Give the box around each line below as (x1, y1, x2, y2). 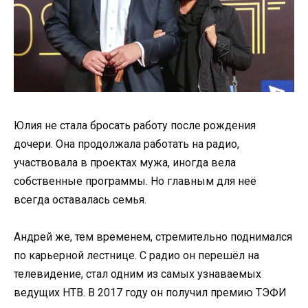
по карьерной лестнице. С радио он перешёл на (14, 249, 259, 263)
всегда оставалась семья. (14, 193, 146, 207)
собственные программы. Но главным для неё (14, 175, 256, 188)
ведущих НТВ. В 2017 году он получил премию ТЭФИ (14, 286, 287, 300)
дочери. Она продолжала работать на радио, (14, 137, 239, 151)
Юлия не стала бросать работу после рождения (14, 119, 256, 133)
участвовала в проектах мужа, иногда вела (14, 156, 236, 170)
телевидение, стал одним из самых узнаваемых (14, 267, 261, 281)
